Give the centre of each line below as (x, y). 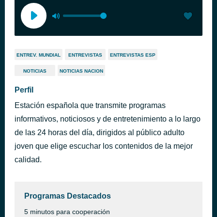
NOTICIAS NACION (81, 71)
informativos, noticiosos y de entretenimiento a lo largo (108, 119)
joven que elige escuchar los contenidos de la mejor (104, 146)
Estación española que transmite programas (90, 105)
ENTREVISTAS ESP (133, 55)
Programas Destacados (68, 196)
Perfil (24, 90)
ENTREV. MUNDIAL (39, 55)
